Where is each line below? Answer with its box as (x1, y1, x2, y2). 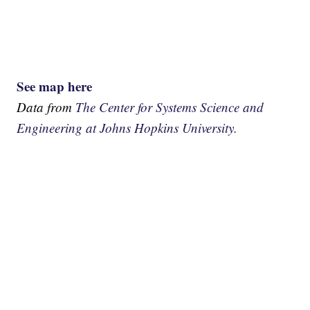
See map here (17, 76, 93, 95)
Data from (17, 98, 76, 116)
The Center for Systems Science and (75, 98, 264, 116)
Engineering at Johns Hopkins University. (17, 118, 238, 136)
